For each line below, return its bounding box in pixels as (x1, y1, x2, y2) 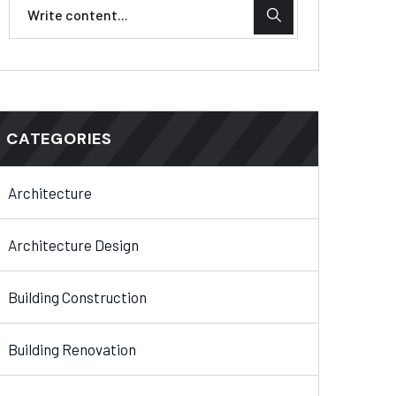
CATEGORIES (6, 128, 112, 150)
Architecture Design (8, 236, 139, 255)
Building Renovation (8, 340, 136, 359)
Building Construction (8, 288, 147, 307)
